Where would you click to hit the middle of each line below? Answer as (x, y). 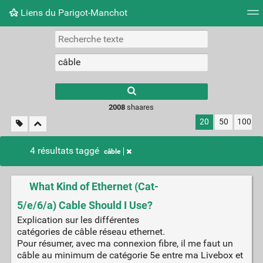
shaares (140, 107)
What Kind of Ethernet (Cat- (94, 187)
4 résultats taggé (65, 150)
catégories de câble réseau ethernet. (91, 232)
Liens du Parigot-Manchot (73, 12)
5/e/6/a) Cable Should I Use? (85, 206)
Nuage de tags (39, 38)
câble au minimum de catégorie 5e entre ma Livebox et (130, 255)
